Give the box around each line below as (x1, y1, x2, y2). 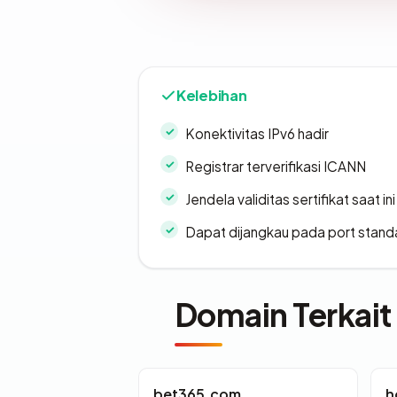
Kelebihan (176, 86, 247, 105)
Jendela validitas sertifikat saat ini (185, 191, 395, 208)
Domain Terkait (175, 294, 392, 335)
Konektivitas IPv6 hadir (185, 125, 329, 143)
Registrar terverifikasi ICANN (185, 158, 366, 175)
